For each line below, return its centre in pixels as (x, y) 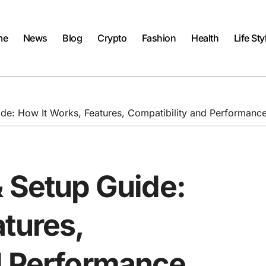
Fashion (159, 38)
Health (205, 38)
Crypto (112, 38)
